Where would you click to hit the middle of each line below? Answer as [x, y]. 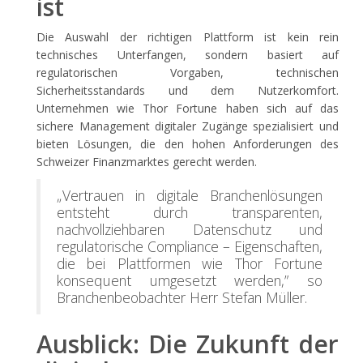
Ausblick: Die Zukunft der [188, 344]
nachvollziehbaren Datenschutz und [190, 229]
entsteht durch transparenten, [190, 212]
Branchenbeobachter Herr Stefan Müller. [182, 297]
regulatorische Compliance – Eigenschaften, [190, 246]
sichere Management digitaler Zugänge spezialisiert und [188, 126]
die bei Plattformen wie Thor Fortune [190, 263]
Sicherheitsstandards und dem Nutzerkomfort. [188, 90]
